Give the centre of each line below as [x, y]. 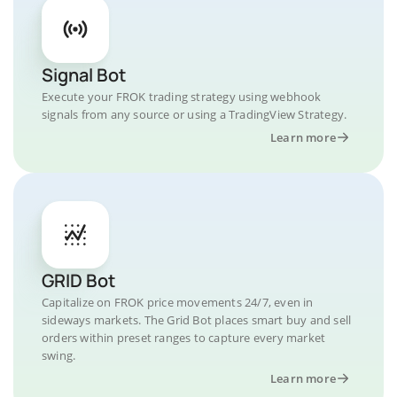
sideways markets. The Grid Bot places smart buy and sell [197, 320]
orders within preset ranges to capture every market [184, 338]
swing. [59, 355]
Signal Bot [84, 75]
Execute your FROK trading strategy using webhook [182, 97]
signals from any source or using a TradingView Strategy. [195, 114]
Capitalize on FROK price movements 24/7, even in [178, 302]
